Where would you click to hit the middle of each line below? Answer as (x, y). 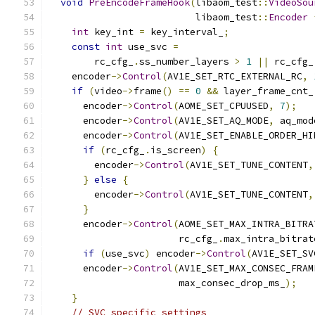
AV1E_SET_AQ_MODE (224, 121)
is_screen (176, 150)
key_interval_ (184, 32)
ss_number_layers (187, 62)
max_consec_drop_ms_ (167, 283)
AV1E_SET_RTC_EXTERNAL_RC (235, 76)
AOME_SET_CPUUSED (224, 106)
